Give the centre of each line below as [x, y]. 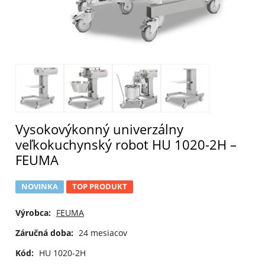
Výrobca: [33, 213]
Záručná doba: [44, 232]
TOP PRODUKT [99, 186]
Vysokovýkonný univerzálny [99, 129]
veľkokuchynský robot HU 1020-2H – [126, 144]
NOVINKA [39, 186]
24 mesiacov [103, 232]
